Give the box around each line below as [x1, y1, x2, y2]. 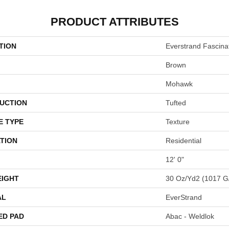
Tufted [166, 99, 186, 107]
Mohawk [166, 80, 193, 88]
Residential [166, 136, 201, 145]
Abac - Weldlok [166, 212, 214, 220]
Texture [166, 118, 190, 126]
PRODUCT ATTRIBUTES [50, 15, 179, 28]
